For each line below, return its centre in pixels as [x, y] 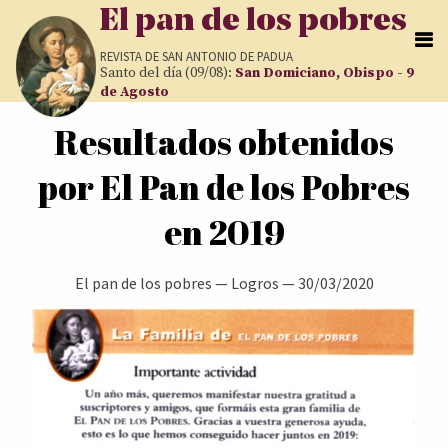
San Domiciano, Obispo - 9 [324, 73]
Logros [254, 283]
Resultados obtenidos [224, 142]
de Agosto [134, 92]
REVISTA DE [131, 56]
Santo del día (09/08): [167, 73]
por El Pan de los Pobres [224, 187]
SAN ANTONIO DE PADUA [227, 56]
